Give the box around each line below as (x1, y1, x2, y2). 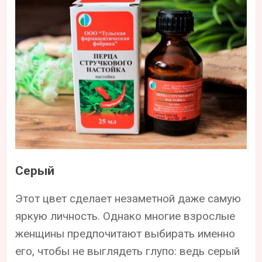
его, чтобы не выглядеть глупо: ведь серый (15, 244, 240, 258)
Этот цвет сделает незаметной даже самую (15, 192, 242, 206)
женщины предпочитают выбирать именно (15, 227, 236, 241)
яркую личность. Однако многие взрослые (15, 209, 236, 223)
